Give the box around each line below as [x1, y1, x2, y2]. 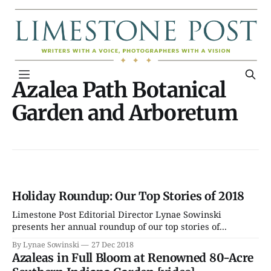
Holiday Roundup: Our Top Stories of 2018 [12, 189, 244, 204]
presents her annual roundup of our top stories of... [12, 220, 227, 233]
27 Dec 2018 [91, 240, 134, 250]
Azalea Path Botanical [12, 77, 226, 103]
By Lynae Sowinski [12, 240, 80, 250]
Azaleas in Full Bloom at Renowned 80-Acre [12, 250, 254, 266]
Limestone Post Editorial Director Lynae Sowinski [12, 208, 221, 221]
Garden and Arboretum [12, 100, 238, 126]
